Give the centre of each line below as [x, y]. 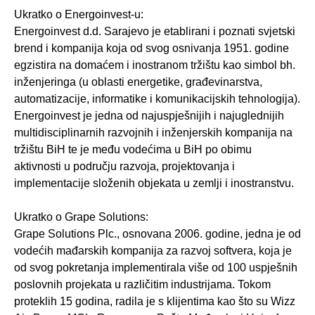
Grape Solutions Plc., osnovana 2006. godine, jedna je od [157, 234]
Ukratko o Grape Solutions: [81, 217]
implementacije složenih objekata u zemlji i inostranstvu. [154, 184]
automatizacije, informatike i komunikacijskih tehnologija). [157, 99]
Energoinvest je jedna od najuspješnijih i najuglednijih [149, 116]
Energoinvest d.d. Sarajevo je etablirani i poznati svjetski [155, 32]
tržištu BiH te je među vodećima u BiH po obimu [133, 150]
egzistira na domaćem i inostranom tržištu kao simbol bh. [155, 65]
